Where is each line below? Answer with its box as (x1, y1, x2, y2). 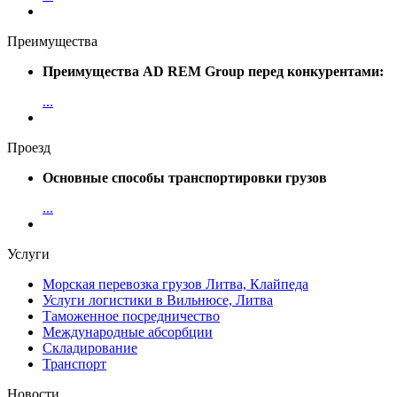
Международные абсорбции (43, 323, 213, 339)
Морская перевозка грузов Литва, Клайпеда (43, 276, 308, 292)
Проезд (7, 139, 51, 155)
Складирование (43, 339, 137, 355)
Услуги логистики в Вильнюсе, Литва (43, 292, 273, 307)
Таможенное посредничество (43, 307, 220, 323)
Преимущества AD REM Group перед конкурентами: (43, 63, 384, 79)
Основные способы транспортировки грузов (43, 169, 327, 185)
